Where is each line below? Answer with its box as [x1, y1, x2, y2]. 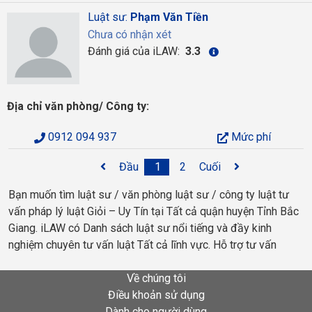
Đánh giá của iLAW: [87, 44, 182, 58]
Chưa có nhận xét [87, 27, 171, 41]
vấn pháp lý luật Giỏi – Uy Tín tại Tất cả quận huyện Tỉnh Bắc [8, 205, 299, 218]
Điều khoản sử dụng [107, 288, 205, 302]
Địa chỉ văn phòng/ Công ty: [7, 100, 149, 113]
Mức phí [228, 130, 271, 143]
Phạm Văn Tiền [130, 10, 208, 24]
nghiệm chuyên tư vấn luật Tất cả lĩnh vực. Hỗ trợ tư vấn [8, 238, 276, 251]
